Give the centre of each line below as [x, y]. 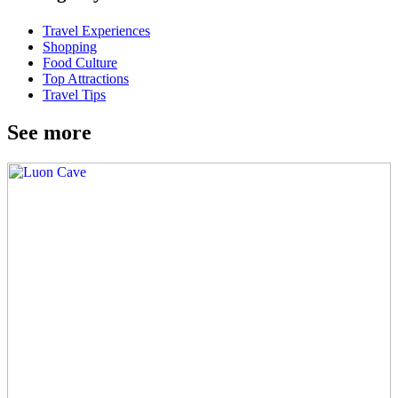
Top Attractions [86, 79]
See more [49, 133]
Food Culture [80, 63]
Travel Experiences [96, 31]
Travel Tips [74, 95]
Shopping [70, 47]
